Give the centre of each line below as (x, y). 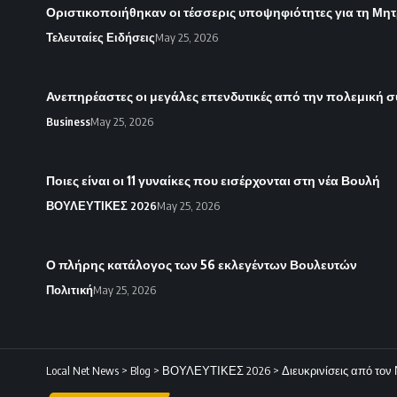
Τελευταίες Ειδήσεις (101, 38)
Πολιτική (70, 290)
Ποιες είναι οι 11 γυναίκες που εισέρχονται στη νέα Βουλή (213, 181)
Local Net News (82, 371)
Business (68, 122)
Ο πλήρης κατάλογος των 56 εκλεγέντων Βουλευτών (202, 265)
